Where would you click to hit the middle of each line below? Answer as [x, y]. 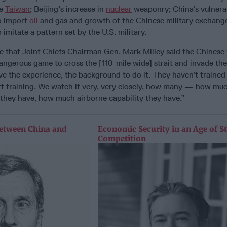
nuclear [119, 9]
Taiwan [17, 9]
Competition [122, 138]
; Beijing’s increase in [68, 9]
